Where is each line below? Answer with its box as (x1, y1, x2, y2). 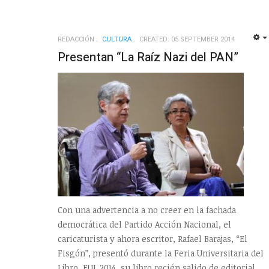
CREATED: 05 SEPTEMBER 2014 (139, 34, 235, 45)
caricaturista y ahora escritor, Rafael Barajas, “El (58, 233, 247, 245)
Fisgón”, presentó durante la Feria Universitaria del (58, 247, 264, 259)
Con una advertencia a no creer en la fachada (58, 204, 236, 216)
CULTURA (102, 34, 131, 45)
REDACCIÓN (58, 34, 94, 45)
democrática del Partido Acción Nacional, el (58, 219, 231, 231)
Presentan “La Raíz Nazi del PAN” (58, 49, 238, 67)
